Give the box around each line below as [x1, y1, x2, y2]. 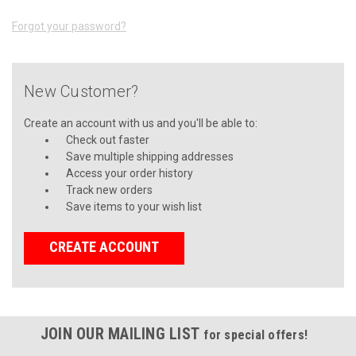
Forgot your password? [12, 19, 126, 33]
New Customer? [24, 81, 139, 101]
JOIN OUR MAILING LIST [40, 323, 204, 343]
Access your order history [65, 166, 193, 180]
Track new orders [65, 183, 153, 196]
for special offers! [203, 327, 308, 342]
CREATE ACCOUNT [48, 238, 159, 255]
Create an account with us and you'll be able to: [24, 116, 257, 130]
